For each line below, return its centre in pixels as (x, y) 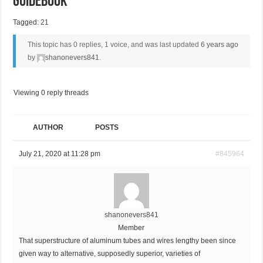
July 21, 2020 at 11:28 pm (60, 154)
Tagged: (27, 22)
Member (131, 228)
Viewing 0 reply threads (51, 93)
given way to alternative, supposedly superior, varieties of (110, 254)
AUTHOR (48, 128)
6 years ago (219, 44)
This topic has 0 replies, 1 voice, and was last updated (114, 44)
